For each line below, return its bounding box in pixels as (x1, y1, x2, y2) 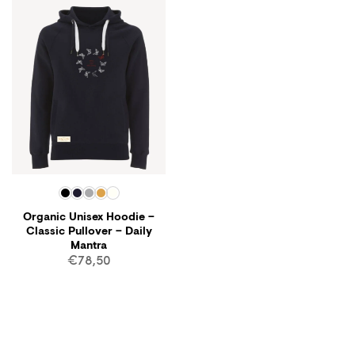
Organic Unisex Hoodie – (23, 208, 155, 225)
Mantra (71, 236, 107, 254)
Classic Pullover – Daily (25, 222, 152, 239)
